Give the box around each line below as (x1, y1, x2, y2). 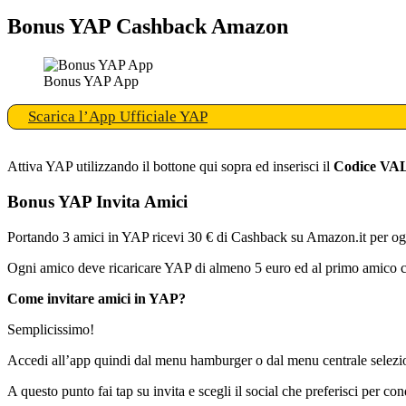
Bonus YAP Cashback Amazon (7, 14, 288, 39)
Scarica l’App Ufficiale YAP (28, 108, 208, 126)
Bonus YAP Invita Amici (7, 192, 188, 212)
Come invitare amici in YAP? (7, 290, 186, 306)
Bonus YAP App (43, 73, 139, 90)
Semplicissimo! (7, 321, 94, 337)
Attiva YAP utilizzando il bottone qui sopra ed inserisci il (7, 159, 333, 175)
